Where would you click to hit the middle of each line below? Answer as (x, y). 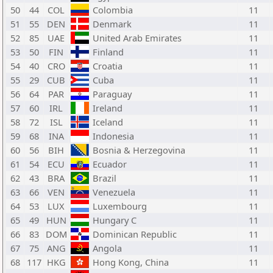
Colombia (113, 10)
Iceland (108, 122)
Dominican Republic (135, 234)
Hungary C (115, 220)
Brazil (105, 178)
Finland (108, 52)
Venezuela (114, 192)
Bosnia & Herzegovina (139, 150)
